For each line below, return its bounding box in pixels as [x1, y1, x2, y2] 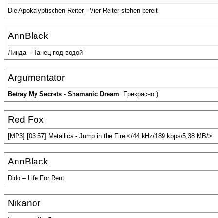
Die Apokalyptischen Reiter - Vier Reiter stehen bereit [8, 7, 158, 15]
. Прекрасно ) [119, 91, 158, 98]
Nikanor [8, 198, 40, 208]
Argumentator [8, 73, 65, 83]
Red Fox [8, 114, 44, 125]
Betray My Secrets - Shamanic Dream [8, 91, 119, 98]
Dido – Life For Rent [8, 174, 64, 182]
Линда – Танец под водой [8, 49, 83, 56]
